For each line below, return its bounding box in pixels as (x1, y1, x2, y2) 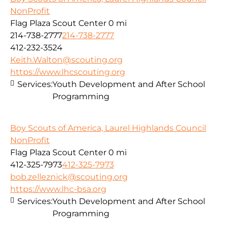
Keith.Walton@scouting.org (10, 55, 123, 65)
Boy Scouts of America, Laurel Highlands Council (10, 123, 206, 133)
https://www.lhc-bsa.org (10, 184, 106, 194)
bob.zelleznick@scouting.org (10, 172, 128, 182)
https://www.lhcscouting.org (10, 67, 125, 77)
